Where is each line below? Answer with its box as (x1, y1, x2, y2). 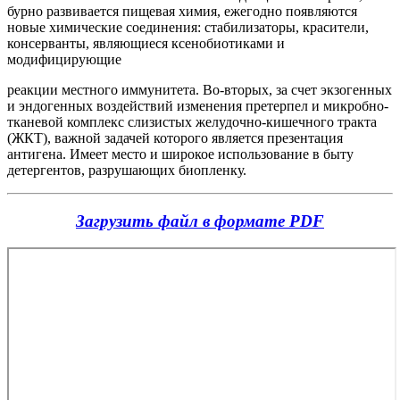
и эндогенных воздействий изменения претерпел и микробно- (7, 97, 388, 113)
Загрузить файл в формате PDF (76, 211, 324, 230)
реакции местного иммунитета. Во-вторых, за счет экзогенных (7, 81, 392, 97)
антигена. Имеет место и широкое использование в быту (7, 146, 354, 162)
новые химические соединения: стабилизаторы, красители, (7, 19, 369, 35)
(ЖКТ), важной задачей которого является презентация (7, 129, 343, 146)
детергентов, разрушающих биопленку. (7, 162, 246, 178)
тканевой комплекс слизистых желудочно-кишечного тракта (7, 113, 377, 129)
